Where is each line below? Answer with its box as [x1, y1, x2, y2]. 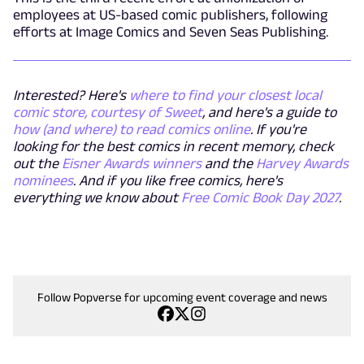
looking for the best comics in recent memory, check [13, 137, 334, 154]
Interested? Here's [13, 86, 129, 103]
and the [201, 154, 256, 171]
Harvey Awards [256, 154, 349, 171]
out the [13, 154, 62, 171]
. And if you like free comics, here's [73, 171, 283, 188]
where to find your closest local [129, 86, 322, 103]
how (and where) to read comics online [13, 120, 250, 137]
